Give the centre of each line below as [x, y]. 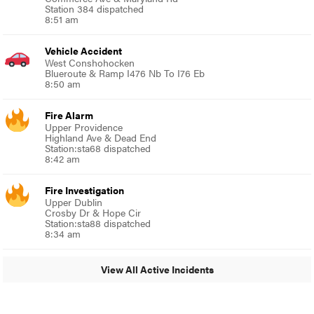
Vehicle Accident [84, 50]
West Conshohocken [90, 62]
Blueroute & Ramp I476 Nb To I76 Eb [125, 73]
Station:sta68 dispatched [98, 148]
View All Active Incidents [157, 269]
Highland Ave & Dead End [101, 137]
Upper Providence [84, 127]
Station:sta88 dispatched [98, 223]
